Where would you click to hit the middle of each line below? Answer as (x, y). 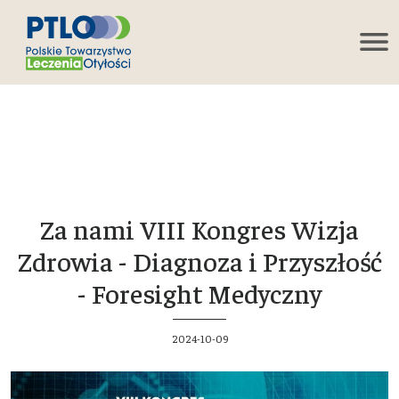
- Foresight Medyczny (199, 293)
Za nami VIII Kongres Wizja (199, 228)
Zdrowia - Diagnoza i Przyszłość (199, 261)
